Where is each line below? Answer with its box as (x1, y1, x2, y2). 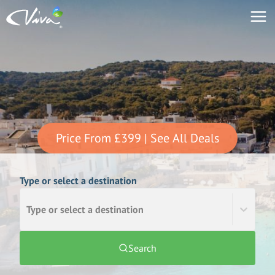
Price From (56, 130, 111, 146)
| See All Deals (144, 130, 219, 146)
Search (128, 242, 157, 254)
